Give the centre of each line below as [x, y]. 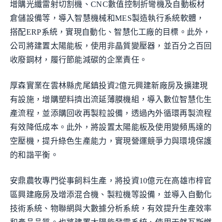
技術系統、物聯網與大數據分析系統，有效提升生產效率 [111, 208]
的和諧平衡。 [34, 155]
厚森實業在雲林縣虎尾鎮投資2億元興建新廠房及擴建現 [109, 85]
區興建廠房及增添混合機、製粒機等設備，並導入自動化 [111, 194]
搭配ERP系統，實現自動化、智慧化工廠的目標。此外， [111, 32]
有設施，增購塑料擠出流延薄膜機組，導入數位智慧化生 [111, 99]
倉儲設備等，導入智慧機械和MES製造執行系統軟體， [107, 18]
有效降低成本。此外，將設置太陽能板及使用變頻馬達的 [111, 127]
